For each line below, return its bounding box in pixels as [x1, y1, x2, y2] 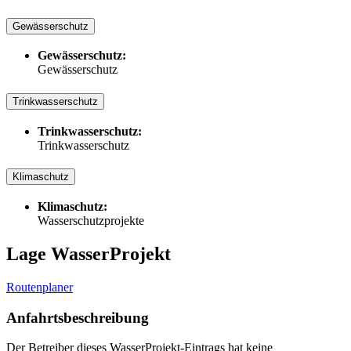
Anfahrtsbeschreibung [6, 309, 149, 326]
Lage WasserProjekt [6, 244, 171, 265]
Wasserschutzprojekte [38, 214, 144, 228]
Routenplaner [6, 280, 73, 294]
